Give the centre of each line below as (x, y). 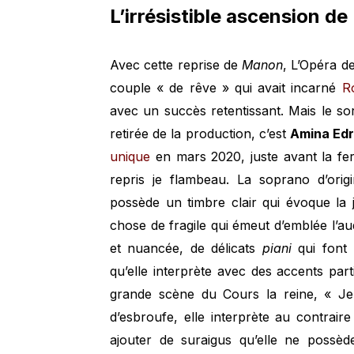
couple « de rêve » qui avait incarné (226, 88)
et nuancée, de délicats (186, 249)
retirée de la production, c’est (200, 134)
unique (130, 157)
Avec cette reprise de (176, 65)
